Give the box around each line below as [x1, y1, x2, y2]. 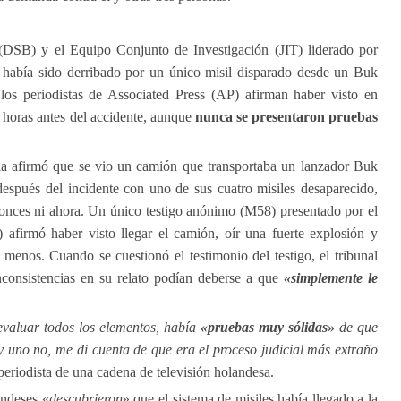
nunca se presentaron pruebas [194, 109, 379, 124]
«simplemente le [284, 270, 378, 286]
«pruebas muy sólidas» [200, 320, 339, 335]
